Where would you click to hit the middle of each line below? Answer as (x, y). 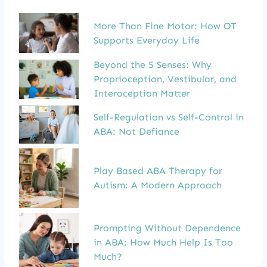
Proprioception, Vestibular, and (165, 79)
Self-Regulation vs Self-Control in (169, 117)
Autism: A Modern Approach (158, 185)
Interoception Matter (142, 93)
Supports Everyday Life (147, 40)
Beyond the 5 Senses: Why (153, 64)
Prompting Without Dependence (167, 228)
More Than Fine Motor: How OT (165, 26)
